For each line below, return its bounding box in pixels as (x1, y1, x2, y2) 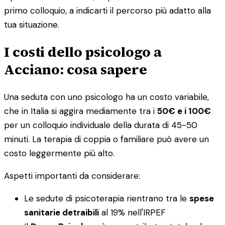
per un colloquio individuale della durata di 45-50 (4, 119, 197, 131)
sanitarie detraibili (24, 206, 99, 218)
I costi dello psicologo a (4, 42, 162, 61)
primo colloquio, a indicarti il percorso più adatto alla (4, 5, 211, 16)
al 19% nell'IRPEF (99, 206, 166, 218)
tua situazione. (4, 19, 59, 30)
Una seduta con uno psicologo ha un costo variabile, (4, 91, 209, 102)
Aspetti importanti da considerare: (4, 170, 140, 181)
